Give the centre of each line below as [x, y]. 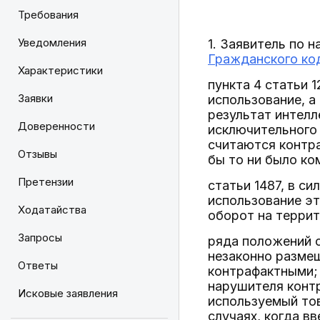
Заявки [35, 98]
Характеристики [60, 70]
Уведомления [52, 42]
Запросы [40, 237]
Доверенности [56, 126]
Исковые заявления [68, 293]
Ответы [38, 265]
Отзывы [37, 154]
